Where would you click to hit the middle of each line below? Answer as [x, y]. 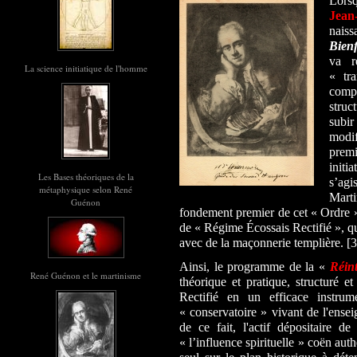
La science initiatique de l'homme [86, 68]
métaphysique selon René [86, 189]
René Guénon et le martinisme [86, 275]
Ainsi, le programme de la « [255, 266]
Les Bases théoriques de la [86, 177]
